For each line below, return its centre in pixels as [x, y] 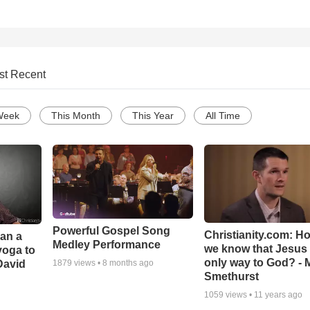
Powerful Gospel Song [111, 231]
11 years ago [279, 295]
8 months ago [128, 263]
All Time [223, 116]
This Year [153, 116]
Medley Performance [106, 245]
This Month [76, 116]
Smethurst [232, 277]
